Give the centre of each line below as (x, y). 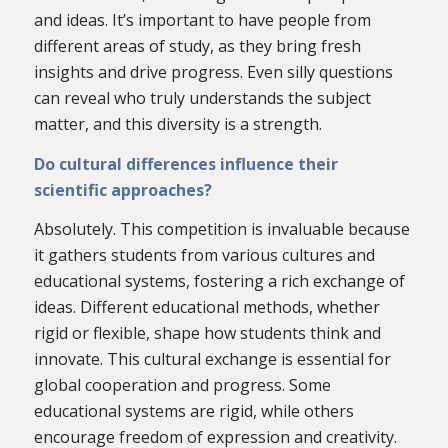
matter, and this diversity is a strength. (177, 124)
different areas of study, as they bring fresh (197, 46)
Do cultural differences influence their (185, 163)
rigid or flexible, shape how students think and (207, 333)
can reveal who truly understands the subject (202, 98)
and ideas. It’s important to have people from (202, 20)
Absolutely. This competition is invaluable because (221, 229)
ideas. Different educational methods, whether (206, 307)
